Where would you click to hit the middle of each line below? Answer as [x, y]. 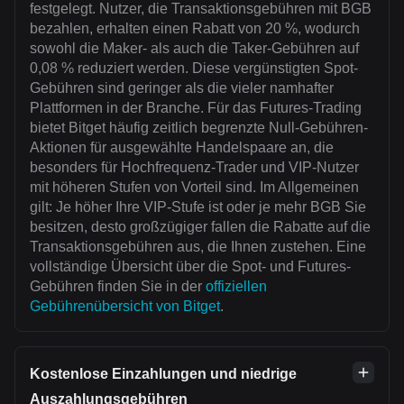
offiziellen [236, 287]
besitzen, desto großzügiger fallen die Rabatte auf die [200, 227]
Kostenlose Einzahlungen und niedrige [163, 374]
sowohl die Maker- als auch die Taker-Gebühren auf [194, 49]
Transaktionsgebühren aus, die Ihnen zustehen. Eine [198, 247]
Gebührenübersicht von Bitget [125, 307]
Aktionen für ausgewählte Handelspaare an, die [182, 148]
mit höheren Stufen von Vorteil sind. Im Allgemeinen [194, 188]
